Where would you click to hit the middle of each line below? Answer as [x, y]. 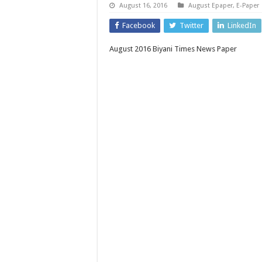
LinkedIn [242, 25]
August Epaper [211, 6]
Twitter [192, 25]
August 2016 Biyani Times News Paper [173, 49]
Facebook [139, 25]
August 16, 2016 [143, 6]
